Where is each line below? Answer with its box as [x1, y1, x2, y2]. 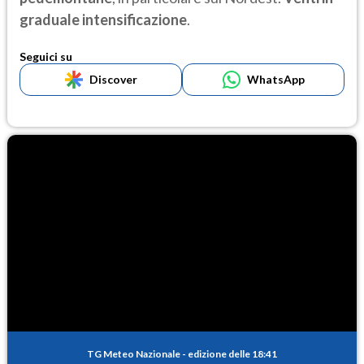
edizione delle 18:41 [188, 348, 277, 361]
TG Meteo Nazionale [87, 348, 180, 361]
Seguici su [19, 50, 72, 64]
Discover [89, 72, 137, 87]
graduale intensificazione [19, 11, 187, 29]
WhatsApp [246, 72, 305, 87]
